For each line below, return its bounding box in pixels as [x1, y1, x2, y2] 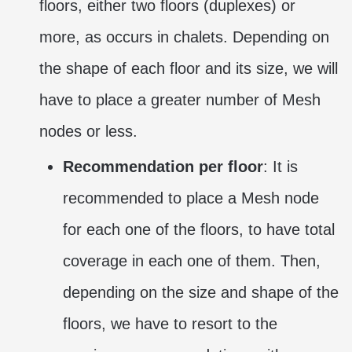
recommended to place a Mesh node [63, 189, 319, 207]
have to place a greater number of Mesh [39, 90, 321, 108]
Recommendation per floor [63, 157, 263, 175]
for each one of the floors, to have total [63, 220, 335, 238]
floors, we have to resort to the [63, 314, 277, 332]
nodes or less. [39, 122, 137, 140]
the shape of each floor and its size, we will [39, 59, 338, 77]
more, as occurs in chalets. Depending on [39, 27, 329, 46]
